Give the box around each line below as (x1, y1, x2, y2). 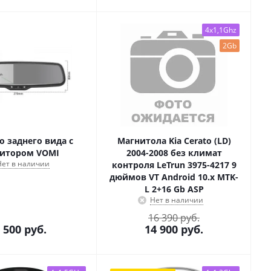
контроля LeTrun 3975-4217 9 (111, 159, 237, 171)
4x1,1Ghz (205, 25, 237, 35)
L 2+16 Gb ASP (144, 183, 204, 195)
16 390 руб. (148, 211, 200, 224)
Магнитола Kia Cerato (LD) (117, 135, 231, 146)
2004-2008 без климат (126, 147, 222, 158)
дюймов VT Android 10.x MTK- (109, 171, 238, 183)
